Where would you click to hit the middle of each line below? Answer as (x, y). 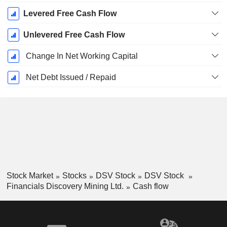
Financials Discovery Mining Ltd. (65, 186)
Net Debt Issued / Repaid (71, 78)
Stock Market (30, 176)
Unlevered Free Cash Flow (74, 35)
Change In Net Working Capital (82, 56)
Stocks (74, 176)
